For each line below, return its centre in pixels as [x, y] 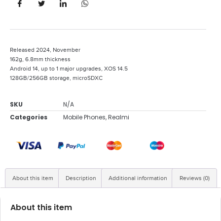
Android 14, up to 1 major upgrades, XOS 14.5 [69, 68]
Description [81, 178]
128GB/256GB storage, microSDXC [56, 78]
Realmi [119, 117]
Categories [29, 117]
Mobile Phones [84, 117]
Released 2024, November [45, 50]
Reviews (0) [194, 178]
